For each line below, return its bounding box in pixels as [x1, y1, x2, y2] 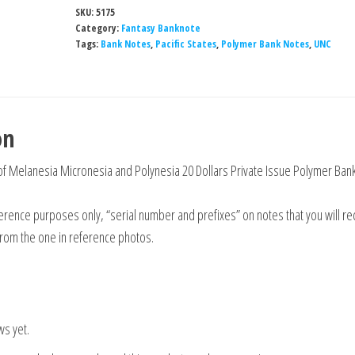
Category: [74, 21, 121, 35]
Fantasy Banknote [120, 21, 200, 35]
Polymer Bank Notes [220, 37, 309, 51]
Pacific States [155, 37, 216, 51]
